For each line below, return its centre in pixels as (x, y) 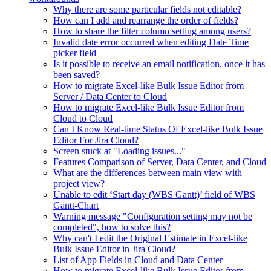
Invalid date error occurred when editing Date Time (151, 42)
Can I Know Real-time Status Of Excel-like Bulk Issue (158, 129)
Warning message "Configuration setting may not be (153, 216)
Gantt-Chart (76, 205)
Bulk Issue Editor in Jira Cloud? (114, 249)
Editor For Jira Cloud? (96, 140)
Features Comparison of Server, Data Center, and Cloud (160, 162)
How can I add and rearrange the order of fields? (146, 20)
